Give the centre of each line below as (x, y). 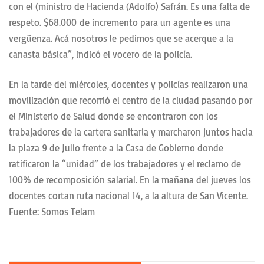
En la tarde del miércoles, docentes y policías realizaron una (128, 85)
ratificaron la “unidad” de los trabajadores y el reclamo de (125, 164)
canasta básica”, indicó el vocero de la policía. (100, 55)
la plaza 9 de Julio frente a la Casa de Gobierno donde (116, 148)
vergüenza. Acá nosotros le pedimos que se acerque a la (121, 39)
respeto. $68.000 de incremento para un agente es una (120, 23)
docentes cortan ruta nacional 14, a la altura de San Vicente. (128, 196)
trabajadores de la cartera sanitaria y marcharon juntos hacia (131, 132)
